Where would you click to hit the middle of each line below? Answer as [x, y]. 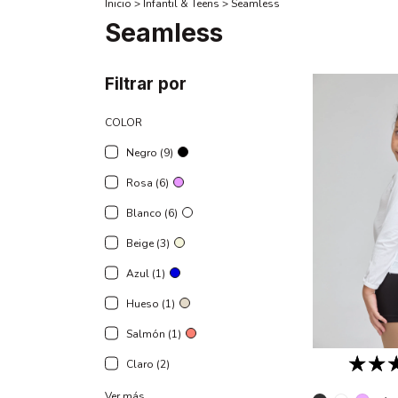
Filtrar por [146, 84]
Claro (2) [148, 365]
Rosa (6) [147, 183]
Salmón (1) [154, 334]
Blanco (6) [152, 214]
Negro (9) [150, 153]
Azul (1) [146, 274]
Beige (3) [148, 244]
